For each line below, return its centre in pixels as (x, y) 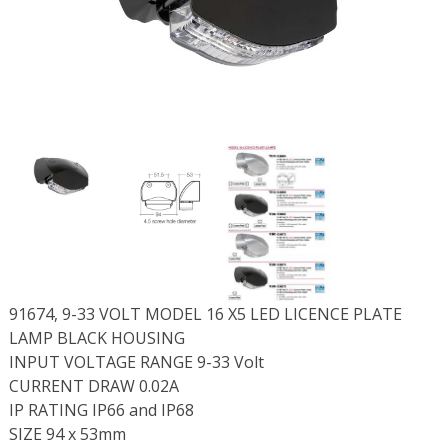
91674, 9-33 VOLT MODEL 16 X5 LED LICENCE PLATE (205, 314)
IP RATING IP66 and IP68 (101, 410)
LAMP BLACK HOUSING (96, 338)
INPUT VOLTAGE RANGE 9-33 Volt (136, 362)
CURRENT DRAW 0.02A (93, 386)
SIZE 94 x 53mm (67, 434)
